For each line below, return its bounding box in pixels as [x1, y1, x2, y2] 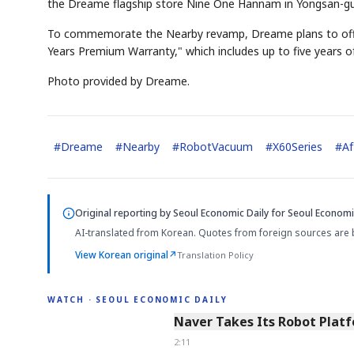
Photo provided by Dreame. [47, 73, 190, 89]
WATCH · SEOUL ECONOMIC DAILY [47, 293, 228, 305]
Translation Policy [177, 249, 254, 262]
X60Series [273, 139, 322, 155]
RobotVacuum [179, 139, 253, 155]
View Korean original [75, 248, 168, 262]
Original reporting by [75, 206, 173, 220]
